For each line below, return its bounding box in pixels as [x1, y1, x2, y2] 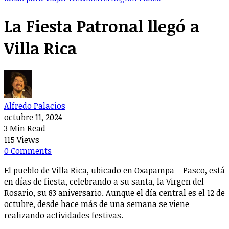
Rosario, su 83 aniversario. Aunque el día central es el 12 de [4, 187, 225, 199]
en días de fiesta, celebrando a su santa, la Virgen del [4, 176, 204, 188]
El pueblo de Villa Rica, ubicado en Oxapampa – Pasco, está [4, 165, 225, 176]
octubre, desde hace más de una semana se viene [4, 198, 189, 210]
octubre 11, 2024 [4, 111, 62, 123]
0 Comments [4, 145, 52, 157]
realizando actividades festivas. [4, 210, 123, 221]
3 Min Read [4, 123, 45, 134]
